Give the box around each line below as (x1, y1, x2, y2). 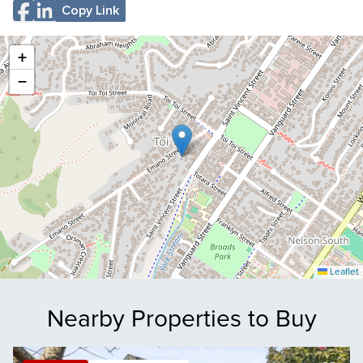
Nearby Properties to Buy (46, 304, 317, 334)
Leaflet (327, 266, 359, 278)
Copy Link (62, 2, 119, 19)
